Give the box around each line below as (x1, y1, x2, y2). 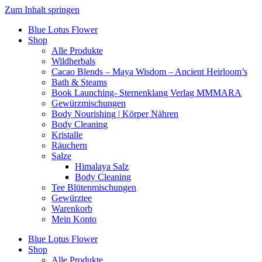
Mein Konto (51, 214, 96, 224)
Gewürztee (51, 193, 92, 203)
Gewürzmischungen (51, 98, 126, 108)
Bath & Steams (51, 77, 107, 87)
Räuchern (51, 140, 87, 150)
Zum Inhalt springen (5, 5, 80, 15)
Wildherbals (51, 56, 95, 66)
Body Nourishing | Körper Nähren (51, 109, 178, 119)
